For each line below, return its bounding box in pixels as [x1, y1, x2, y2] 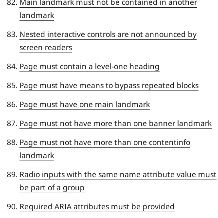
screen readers [19, 41, 72, 53]
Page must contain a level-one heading [19, 60, 160, 72]
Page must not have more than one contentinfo [19, 136, 190, 147]
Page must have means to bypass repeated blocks [19, 79, 199, 91]
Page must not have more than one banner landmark [19, 117, 212, 128]
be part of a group [19, 182, 85, 193]
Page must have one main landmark [19, 98, 150, 109]
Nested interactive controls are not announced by [19, 28, 197, 39]
